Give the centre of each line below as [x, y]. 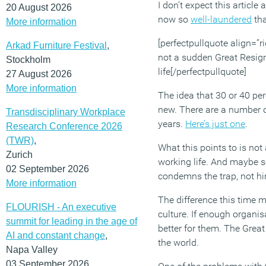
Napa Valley [32, 249]
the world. [178, 243]
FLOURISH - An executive [61, 207]
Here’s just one [215, 124]
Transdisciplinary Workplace [66, 112]
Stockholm [28, 59]
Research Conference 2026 [64, 126]
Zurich [19, 154]
